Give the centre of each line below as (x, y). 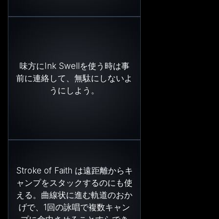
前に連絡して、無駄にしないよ (74, 78)
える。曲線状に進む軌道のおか (74, 195)
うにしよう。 (74, 90)
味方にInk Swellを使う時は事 (74, 66)
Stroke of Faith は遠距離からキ (74, 171)
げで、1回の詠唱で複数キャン (74, 208)
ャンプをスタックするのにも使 (74, 183)
